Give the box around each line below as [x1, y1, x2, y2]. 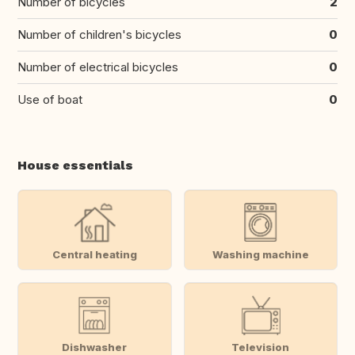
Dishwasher [62, 340, 128, 353]
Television [231, 340, 290, 353]
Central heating [52, 247, 137, 261]
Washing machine [212, 247, 309, 261]
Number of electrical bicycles [17, 59, 178, 75]
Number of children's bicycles [17, 27, 181, 43]
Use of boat [17, 92, 82, 108]
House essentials [17, 158, 133, 174]
